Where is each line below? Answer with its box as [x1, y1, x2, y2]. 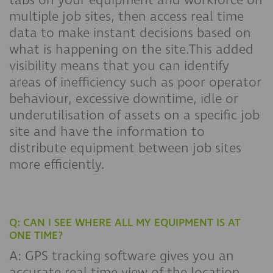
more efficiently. [9, 155, 108, 174]
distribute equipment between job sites [9, 139, 241, 157]
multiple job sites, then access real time [9, 7, 244, 26]
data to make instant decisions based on [9, 24, 251, 42]
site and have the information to [9, 122, 205, 141]
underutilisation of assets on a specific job [9, 106, 260, 124]
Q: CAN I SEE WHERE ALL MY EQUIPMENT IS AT [9, 215, 241, 230]
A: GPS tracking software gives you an [9, 247, 234, 265]
